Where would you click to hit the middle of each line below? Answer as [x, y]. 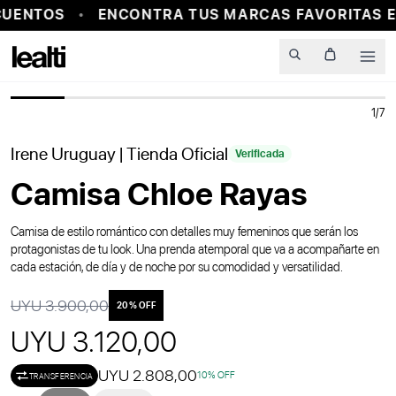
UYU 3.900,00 [60, 305]
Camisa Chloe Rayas [159, 194]
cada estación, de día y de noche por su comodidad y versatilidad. [177, 267]
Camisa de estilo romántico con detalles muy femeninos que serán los [184, 232]
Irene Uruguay [63, 154]
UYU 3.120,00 [94, 343]
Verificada [260, 154]
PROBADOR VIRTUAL [106, 58]
